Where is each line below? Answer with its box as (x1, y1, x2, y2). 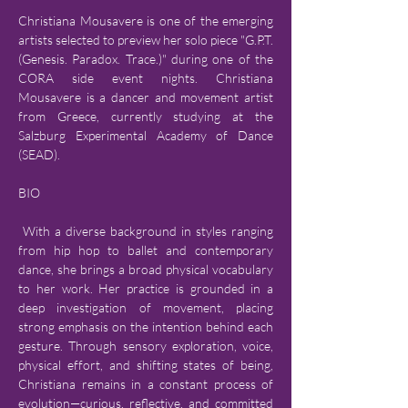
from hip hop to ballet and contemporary (18, 242, 273, 258)
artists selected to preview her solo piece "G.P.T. (18, 32, 273, 47)
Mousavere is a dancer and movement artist (18, 89, 273, 105)
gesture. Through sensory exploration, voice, (18, 338, 273, 353)
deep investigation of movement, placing (18, 300, 273, 315)
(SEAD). (18, 147, 63, 162)
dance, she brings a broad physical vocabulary (18, 261, 273, 277)
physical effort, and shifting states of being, (18, 357, 273, 372)
